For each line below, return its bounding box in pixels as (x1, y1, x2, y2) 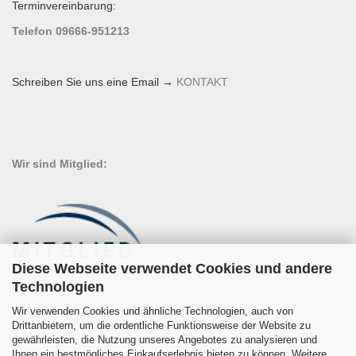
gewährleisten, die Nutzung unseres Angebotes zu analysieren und (12, 334, 317, 346)
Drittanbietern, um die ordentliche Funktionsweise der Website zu (12, 319, 311, 331)
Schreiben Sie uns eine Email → (12, 75, 173, 89)
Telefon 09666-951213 (12, 25, 130, 38)
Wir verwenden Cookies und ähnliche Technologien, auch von (12, 305, 293, 317)
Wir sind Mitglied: (12, 157, 107, 171)
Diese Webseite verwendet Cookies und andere (12, 261, 332, 277)
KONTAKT (176, 75, 228, 89)
